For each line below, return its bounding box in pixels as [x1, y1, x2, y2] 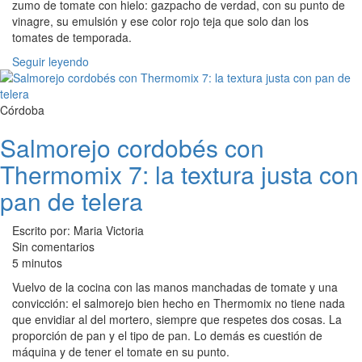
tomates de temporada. [12, 29, 132, 45]
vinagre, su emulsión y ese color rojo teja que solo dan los [12, 13, 309, 29]
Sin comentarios [12, 238, 95, 255]
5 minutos [12, 255, 62, 271]
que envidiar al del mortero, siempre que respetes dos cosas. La [12, 311, 342, 327]
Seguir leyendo [12, 53, 89, 69]
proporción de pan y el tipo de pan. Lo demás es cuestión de [12, 327, 322, 343]
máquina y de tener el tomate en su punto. [12, 343, 229, 360]
